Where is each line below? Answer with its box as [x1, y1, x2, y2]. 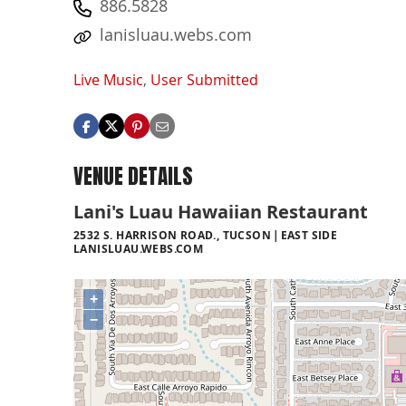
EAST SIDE [280, 227, 338, 243]
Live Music [73, 70, 143, 91]
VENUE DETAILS [73, 160, 193, 193]
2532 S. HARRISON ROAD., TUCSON [73, 227, 271, 243]
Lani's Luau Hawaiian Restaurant [73, 198, 368, 224]
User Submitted [150, 70, 258, 91]
